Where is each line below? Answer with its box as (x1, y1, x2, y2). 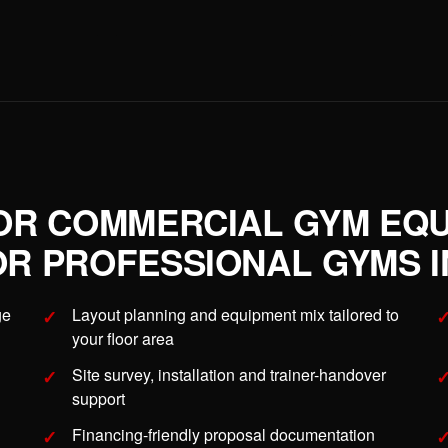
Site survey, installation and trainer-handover (72, 363, 386, 387)
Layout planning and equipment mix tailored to (72, 303, 399, 327)
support (72, 387, 125, 411)
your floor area (72, 327, 174, 351)
